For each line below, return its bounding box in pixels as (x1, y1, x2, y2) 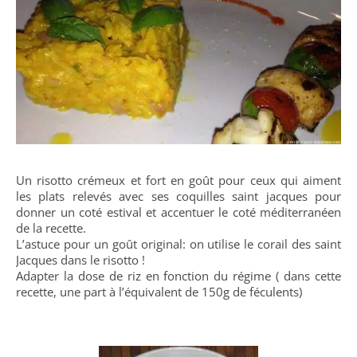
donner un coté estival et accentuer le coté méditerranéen (16, 203, 341, 220)
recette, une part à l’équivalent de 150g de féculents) (16, 283, 302, 300)
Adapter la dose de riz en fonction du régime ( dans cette (16, 267, 341, 284)
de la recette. (16, 219, 86, 236)
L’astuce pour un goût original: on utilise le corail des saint (16, 235, 341, 252)
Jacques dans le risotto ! (16, 251, 145, 268)
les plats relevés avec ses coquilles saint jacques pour (16, 187, 341, 204)
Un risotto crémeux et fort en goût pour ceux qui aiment (16, 171, 341, 188)
